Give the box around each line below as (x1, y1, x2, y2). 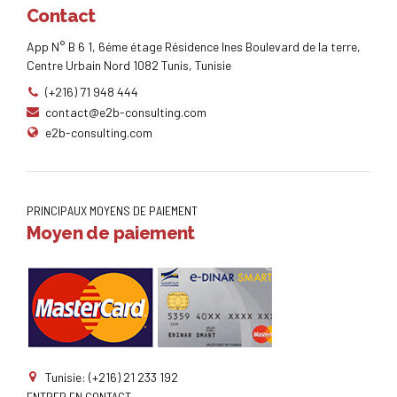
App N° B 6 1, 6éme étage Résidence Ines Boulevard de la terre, (27, 39, 361, 54)
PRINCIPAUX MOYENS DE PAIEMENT (27, 203, 198, 219)
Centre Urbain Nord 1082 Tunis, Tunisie (27, 58, 231, 73)
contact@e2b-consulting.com (45, 104, 206, 120)
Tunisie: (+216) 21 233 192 (45, 369, 178, 385)
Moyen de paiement (27, 222, 195, 245)
